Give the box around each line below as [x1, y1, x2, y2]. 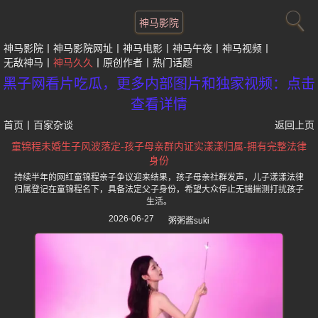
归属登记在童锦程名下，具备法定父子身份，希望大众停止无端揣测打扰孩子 [14, 185, 304, 194]
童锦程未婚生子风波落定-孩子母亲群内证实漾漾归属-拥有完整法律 [11, 141, 307, 152]
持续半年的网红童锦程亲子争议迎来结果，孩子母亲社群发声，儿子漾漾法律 [14, 172, 304, 182]
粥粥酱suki [168, 216, 209, 226]
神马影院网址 [53, 43, 113, 54]
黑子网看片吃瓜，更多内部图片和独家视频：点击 [3, 76, 315, 92]
